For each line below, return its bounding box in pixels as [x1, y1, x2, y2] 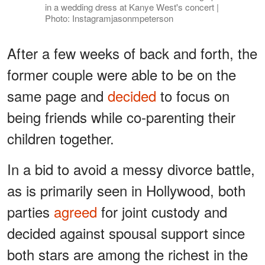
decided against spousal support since [7, 222, 245, 244]
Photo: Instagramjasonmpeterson [44, 12, 173, 25]
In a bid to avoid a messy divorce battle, [7, 159, 255, 180]
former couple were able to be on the [7, 64, 236, 85]
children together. [7, 128, 114, 149]
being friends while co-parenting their [7, 106, 235, 128]
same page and [7, 85, 108, 106]
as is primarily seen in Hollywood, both [7, 180, 245, 201]
